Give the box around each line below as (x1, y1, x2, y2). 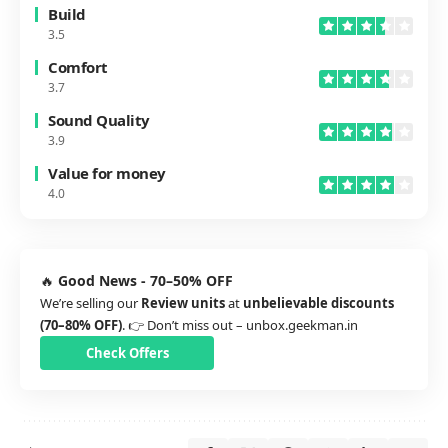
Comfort (48, 57, 108, 78)
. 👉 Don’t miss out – (122, 316, 246, 335)
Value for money (48, 163, 166, 184)
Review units (141, 294, 225, 313)
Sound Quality (48, 110, 150, 131)
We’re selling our (40, 294, 141, 313)
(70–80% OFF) (40, 316, 122, 335)
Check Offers (85, 343, 169, 362)
